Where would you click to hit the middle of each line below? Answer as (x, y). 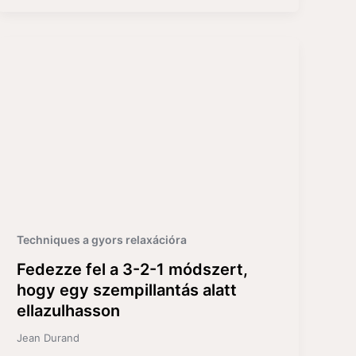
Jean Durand (48, 338)
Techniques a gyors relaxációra (102, 239)
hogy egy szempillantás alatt (127, 290)
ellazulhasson (69, 311)
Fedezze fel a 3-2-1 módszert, (133, 270)
